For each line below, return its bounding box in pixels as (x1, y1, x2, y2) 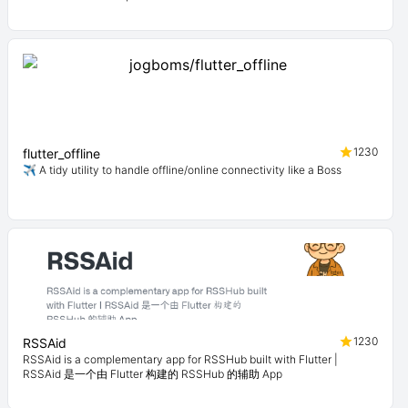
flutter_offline (23, 146, 100, 161)
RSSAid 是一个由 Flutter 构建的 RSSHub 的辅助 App (23, 367, 282, 381)
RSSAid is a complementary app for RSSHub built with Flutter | (23, 352, 338, 366)
